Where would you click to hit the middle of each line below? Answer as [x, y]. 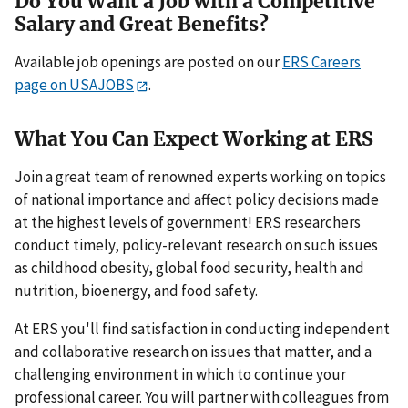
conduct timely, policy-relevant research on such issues [196, 245]
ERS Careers [321, 62]
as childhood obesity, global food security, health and [189, 267]
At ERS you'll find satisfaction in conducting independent [202, 328]
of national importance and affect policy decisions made [197, 199]
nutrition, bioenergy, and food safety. [136, 290]
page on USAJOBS [74, 85]
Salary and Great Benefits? [142, 25]
